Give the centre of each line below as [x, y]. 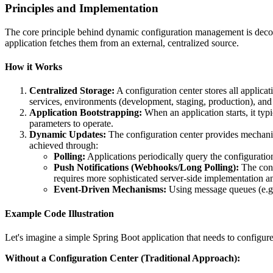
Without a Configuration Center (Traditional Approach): [122, 258]
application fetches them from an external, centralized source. [122, 43]
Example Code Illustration [59, 213]
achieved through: [64, 146]
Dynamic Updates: [68, 135]
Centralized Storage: [72, 91]
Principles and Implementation [82, 8]
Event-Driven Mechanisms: [110, 190]
